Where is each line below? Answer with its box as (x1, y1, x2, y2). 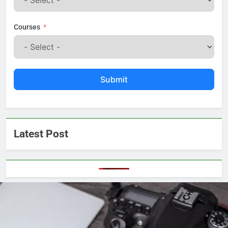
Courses (14, 23, 40, 32)
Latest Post (14, 128, 68, 140)
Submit (100, 74, 128, 85)
